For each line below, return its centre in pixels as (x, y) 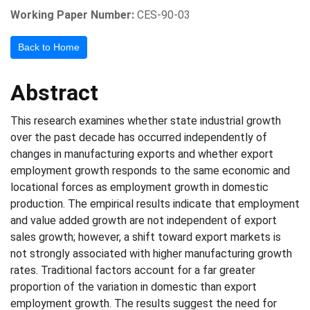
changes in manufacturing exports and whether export (142, 154)
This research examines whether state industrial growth (146, 121)
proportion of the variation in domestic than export (134, 287)
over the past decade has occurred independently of (139, 137)
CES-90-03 (164, 15)
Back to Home (49, 47)
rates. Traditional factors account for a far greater (133, 270)
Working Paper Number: (72, 15)
